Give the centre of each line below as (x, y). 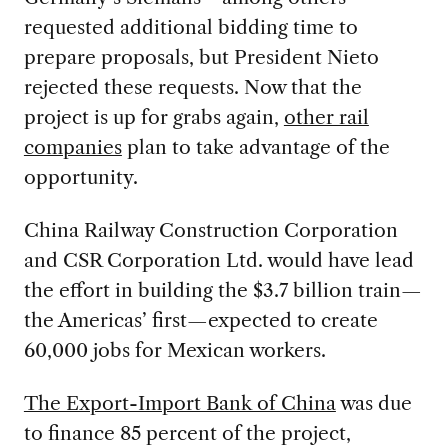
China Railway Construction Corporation (210, 229)
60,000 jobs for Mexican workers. (174, 349)
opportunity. (80, 177)
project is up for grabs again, (153, 117)
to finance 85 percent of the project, (187, 432)
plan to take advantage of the (255, 147)
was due (373, 402)
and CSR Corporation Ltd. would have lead (218, 259)
